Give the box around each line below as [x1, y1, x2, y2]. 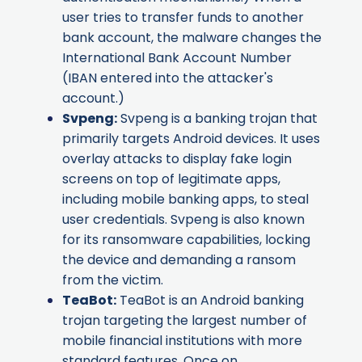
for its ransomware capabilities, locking [62, 230, 310, 250]
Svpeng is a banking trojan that [117, 109, 318, 128]
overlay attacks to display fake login [62, 149, 292, 169]
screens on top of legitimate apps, [62, 170, 280, 189]
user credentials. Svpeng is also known [62, 210, 305, 229]
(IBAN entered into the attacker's [62, 69, 273, 88]
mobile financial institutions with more [62, 331, 302, 351]
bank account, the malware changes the [62, 28, 322, 48]
